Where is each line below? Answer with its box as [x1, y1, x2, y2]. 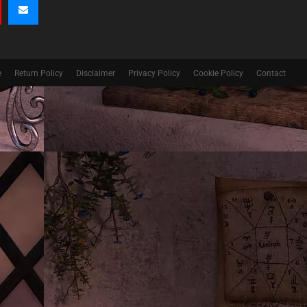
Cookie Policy [193, 69, 243, 78]
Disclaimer [76, 69, 115, 78]
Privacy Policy [128, 69, 180, 78]
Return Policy [14, 69, 63, 78]
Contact [256, 69, 286, 78]
